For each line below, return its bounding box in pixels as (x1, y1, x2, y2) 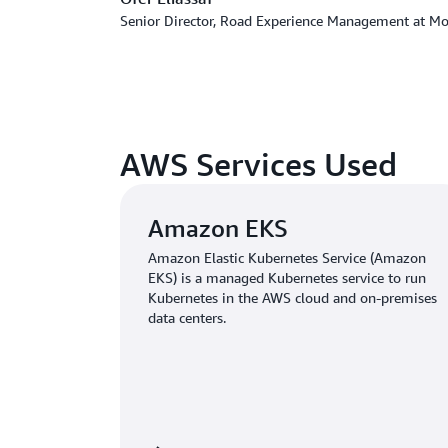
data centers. (148, 309, 226, 326)
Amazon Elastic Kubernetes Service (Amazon (148, 249, 426, 266)
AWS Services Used (120, 145, 397, 183)
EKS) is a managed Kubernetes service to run (148, 269, 426, 286)
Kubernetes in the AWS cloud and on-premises (148, 289, 437, 306)
